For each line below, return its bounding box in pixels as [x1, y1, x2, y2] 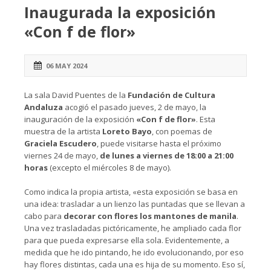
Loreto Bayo [102, 126, 152, 137]
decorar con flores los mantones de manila [64, 211, 237, 221]
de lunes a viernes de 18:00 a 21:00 [100, 150, 233, 161]
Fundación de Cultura [128, 90, 215, 100]
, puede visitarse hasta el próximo [97, 138, 221, 149]
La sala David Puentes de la [24, 90, 128, 100]
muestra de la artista [24, 126, 102, 137]
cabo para [24, 211, 64, 221]
